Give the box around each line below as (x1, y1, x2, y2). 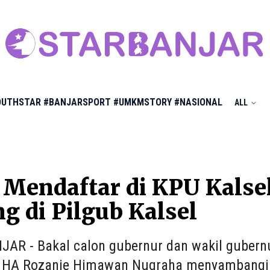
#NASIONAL (174, 96, 222, 108)
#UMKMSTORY (113, 96, 172, 108)
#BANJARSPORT (43, 96, 111, 108)
